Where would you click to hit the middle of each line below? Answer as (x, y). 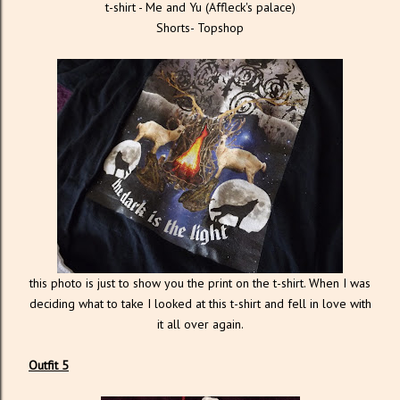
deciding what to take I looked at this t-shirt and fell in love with (200, 303)
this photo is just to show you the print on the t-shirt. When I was (200, 283)
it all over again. (200, 324)
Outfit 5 (49, 365)
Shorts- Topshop (200, 27)
